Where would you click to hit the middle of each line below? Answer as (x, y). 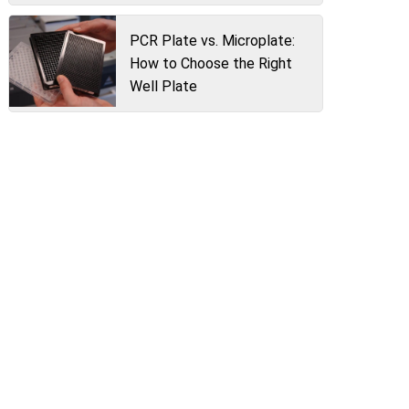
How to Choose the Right (210, 63)
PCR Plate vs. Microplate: (212, 41)
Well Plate (163, 86)
